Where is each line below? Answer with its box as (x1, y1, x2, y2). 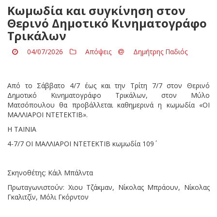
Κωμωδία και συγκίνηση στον (7, 2, 186, 18)
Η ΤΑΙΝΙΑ (7, 124, 36, 134)
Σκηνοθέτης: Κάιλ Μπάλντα (7, 168, 93, 177)
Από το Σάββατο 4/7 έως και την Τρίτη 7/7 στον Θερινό (7, 80, 210, 90)
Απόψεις (85, 46, 111, 56)
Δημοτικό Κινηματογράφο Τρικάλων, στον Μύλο (7, 90, 210, 100)
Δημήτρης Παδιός (131, 46, 187, 56)
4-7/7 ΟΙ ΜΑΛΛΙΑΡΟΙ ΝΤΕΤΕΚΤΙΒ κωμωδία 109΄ (7, 139, 154, 148)
